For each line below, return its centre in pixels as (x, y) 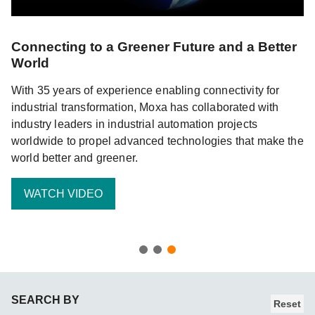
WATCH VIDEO (63, 193)
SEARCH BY (46, 300)
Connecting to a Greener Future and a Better (154, 47)
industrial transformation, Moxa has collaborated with (145, 107)
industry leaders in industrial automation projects (135, 124)
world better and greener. (75, 158)
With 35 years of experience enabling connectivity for (146, 90)
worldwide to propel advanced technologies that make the (157, 141)
